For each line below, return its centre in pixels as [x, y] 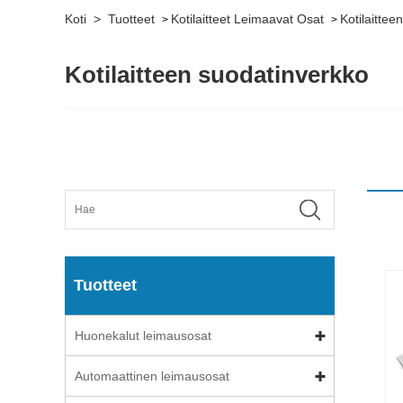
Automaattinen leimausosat [152, 376]
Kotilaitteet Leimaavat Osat [247, 19]
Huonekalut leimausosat [143, 336]
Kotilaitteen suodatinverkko [217, 75]
